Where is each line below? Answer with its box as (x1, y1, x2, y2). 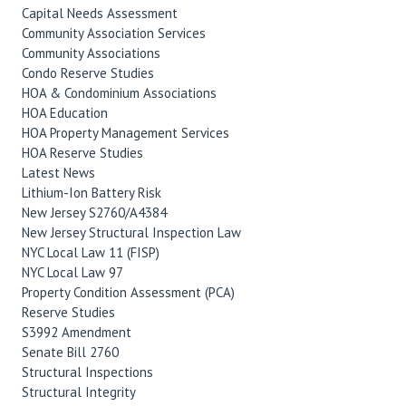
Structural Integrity (21, 382, 136, 401)
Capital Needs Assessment (21, 4, 178, 22)
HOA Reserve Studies (21, 143, 143, 161)
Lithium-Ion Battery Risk (21, 183, 161, 201)
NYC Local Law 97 (21, 263, 123, 281)
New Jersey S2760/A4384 (21, 203, 167, 221)
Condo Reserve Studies (21, 63, 154, 82)
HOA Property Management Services (21, 123, 229, 141)
